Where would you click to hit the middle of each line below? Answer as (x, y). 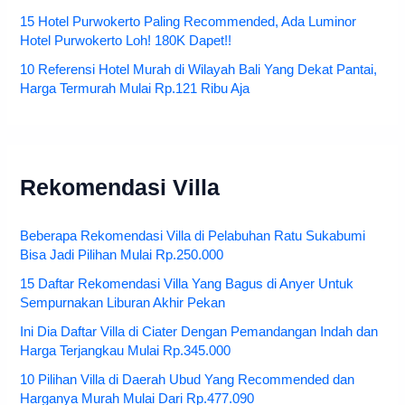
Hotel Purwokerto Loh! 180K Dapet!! (126, 40)
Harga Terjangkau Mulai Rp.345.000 (126, 350)
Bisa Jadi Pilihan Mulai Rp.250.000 (122, 254)
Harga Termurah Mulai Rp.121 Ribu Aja (135, 88)
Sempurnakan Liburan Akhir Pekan (123, 302)
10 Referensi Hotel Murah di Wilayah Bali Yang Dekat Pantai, (199, 69)
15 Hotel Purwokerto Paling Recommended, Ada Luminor (188, 21)
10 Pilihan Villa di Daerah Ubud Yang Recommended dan (188, 379)
